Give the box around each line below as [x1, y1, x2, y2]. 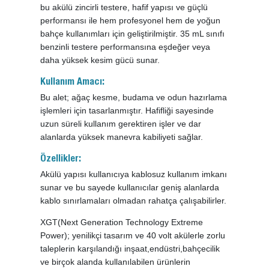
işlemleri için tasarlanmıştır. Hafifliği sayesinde [40, 106, 214, 116]
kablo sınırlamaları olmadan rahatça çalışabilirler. [40, 196, 227, 206]
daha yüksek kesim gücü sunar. [40, 55, 160, 65]
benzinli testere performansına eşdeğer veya [40, 42, 211, 52]
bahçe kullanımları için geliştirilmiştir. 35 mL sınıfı [40, 29, 225, 39]
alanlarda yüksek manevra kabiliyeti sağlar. [40, 132, 204, 142]
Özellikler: [40, 155, 82, 165]
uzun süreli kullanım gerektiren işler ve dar [40, 119, 202, 129]
